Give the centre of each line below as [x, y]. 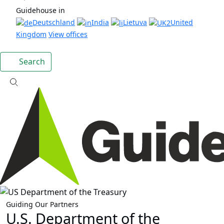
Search [31, 62]
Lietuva [135, 22]
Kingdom [31, 34]
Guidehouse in [40, 10]
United [182, 22]
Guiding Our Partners [42, 204]
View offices [68, 34]
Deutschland [54, 22]
